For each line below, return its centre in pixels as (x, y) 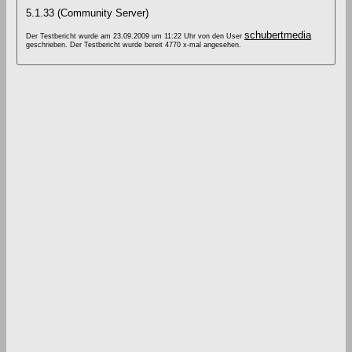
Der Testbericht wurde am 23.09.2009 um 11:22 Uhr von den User (135, 37)
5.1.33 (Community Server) (87, 13)
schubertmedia (278, 35)
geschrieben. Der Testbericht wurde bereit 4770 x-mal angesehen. (134, 45)
